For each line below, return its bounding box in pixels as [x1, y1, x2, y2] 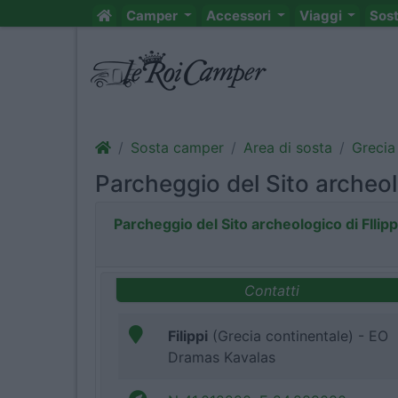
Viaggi [298, 7, 345, 24]
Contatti [243, 281, 299, 299]
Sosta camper [131, 139, 224, 156]
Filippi [168, 327, 208, 346]
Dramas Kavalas [168, 348, 275, 367]
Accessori [205, 7, 274, 24]
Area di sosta [243, 139, 332, 156]
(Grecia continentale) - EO [208, 327, 388, 346]
